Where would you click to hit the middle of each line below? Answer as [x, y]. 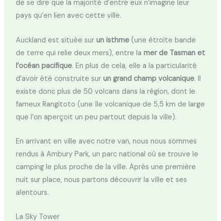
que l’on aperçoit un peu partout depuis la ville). [96, 117]
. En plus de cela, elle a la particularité [134, 66]
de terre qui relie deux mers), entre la [78, 53]
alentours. [32, 193]
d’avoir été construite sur [59, 78]
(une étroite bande [163, 40]
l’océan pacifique [44, 66]
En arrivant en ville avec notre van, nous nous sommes [106, 142]
